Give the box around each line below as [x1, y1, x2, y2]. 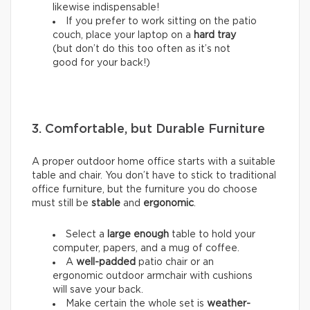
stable [91, 198, 120, 208]
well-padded [76, 257, 136, 267]
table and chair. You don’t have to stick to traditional [32, 170, 276, 181]
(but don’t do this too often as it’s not [53, 44, 230, 54]
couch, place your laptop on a [53, 30, 194, 40]
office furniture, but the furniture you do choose [32, 184, 257, 194]
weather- [207, 298, 250, 309]
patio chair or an [136, 257, 214, 267]
